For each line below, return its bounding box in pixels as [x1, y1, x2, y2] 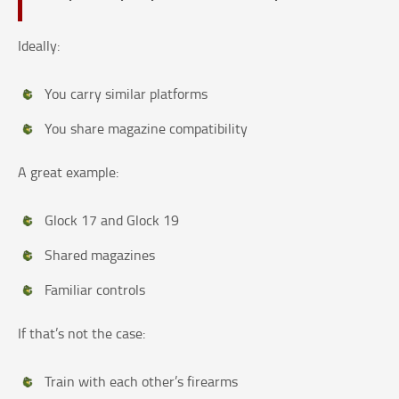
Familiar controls [45, 280, 145, 300]
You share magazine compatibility [45, 118, 248, 139]
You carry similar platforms [45, 84, 208, 104]
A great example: [18, 162, 118, 183]
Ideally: [18, 36, 60, 56]
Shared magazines [45, 245, 155, 265]
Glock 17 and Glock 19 [45, 210, 179, 231]
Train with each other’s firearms [45, 371, 238, 392]
